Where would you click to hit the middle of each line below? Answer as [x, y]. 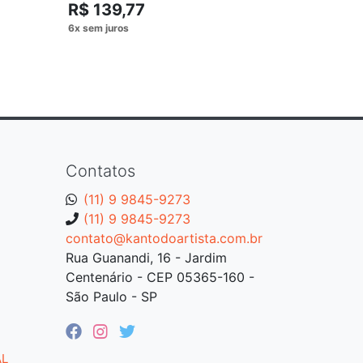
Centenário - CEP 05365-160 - [160, 277]
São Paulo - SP [111, 296]
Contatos [100, 171]
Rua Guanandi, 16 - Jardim [146, 257]
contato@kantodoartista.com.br [164, 238]
